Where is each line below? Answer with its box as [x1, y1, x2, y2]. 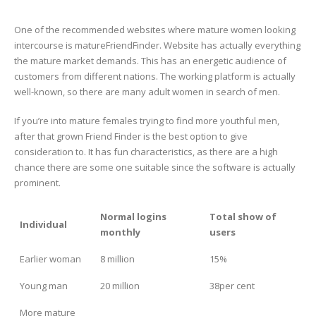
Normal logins [100, 210, 166, 224]
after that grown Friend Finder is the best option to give [14, 129, 248, 142]
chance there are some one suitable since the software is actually [14, 160, 296, 174]
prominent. [14, 176, 61, 189]
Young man [20, 279, 68, 293]
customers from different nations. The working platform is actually [14, 70, 296, 83]
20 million [100, 279, 140, 293]
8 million [100, 253, 135, 266]
